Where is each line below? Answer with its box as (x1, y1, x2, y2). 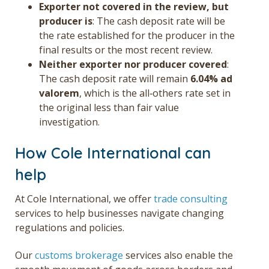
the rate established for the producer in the (39, 28, 235, 42)
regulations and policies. (15, 220, 124, 234)
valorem (39, 86, 79, 100)
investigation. (39, 115, 100, 128)
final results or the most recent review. (39, 43, 213, 56)
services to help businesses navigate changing (15, 206, 224, 220)
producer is (39, 14, 92, 28)
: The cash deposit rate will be (92, 14, 225, 28)
